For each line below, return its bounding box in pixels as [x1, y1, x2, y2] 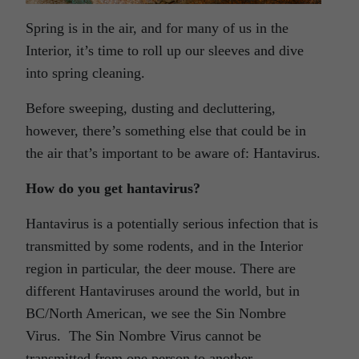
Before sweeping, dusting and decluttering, [26, 100, 276, 117]
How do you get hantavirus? [26, 180, 200, 197]
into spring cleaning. [26, 65, 145, 82]
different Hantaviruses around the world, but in [26, 283, 300, 300]
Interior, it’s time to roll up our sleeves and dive [26, 42, 304, 59]
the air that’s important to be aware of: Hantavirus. [26, 145, 321, 162]
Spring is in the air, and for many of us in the [26, 20, 288, 37]
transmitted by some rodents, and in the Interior [26, 238, 303, 255]
